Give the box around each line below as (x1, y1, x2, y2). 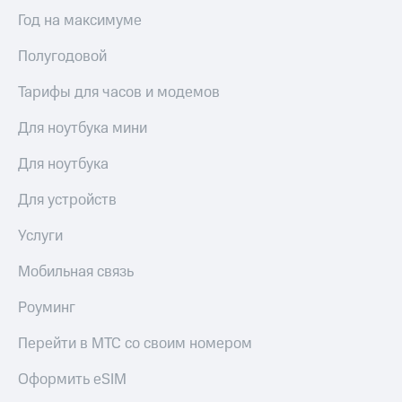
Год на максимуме (18, 10, 142, 32)
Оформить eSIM (18, 369, 127, 391)
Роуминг (18, 297, 75, 319)
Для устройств (18, 189, 117, 212)
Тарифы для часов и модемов (18, 82, 220, 104)
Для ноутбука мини (18, 118, 147, 140)
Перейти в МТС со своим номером (18, 333, 252, 355)
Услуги (18, 225, 63, 248)
